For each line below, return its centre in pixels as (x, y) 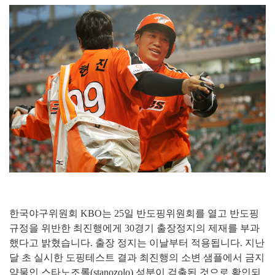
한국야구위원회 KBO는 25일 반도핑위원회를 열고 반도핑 (134, 214)
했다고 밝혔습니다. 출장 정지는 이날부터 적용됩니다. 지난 (137, 243)
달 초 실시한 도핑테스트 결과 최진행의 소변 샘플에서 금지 (137, 258)
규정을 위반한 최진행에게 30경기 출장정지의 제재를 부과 (134, 228)
